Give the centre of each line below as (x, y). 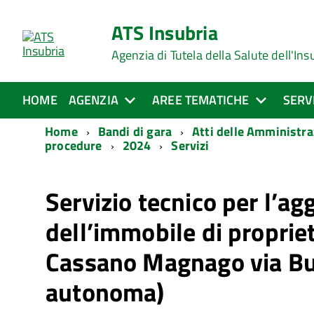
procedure (74, 145)
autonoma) (105, 292)
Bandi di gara (135, 131)
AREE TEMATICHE (201, 100)
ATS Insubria (165, 32)
